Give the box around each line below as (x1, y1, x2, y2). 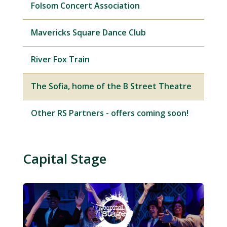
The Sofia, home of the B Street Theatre (30, 81, 192, 92)
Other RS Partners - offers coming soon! (30, 107, 188, 119)
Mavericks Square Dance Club (30, 27, 146, 39)
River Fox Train (30, 54, 90, 65)
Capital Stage (22, 149, 106, 168)
